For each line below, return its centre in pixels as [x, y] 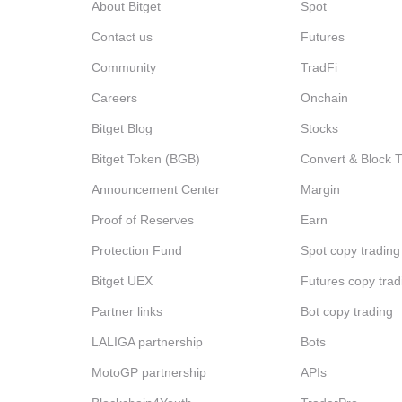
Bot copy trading [346, 311]
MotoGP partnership [149, 372]
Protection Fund [137, 250]
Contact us [122, 37]
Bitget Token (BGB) [146, 159]
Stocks [319, 128]
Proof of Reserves [143, 220]
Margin [320, 189]
